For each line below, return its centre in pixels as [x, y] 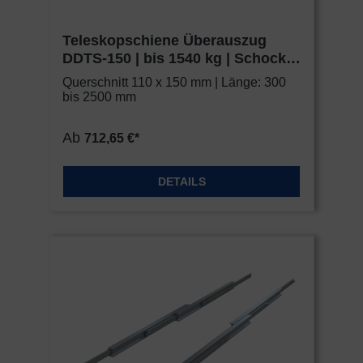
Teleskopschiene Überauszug [164, 41]
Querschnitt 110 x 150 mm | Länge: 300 [174, 83]
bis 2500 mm [99, 97]
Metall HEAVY [110, 77]
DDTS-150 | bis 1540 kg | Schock [174, 59]
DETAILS [181, 182]
